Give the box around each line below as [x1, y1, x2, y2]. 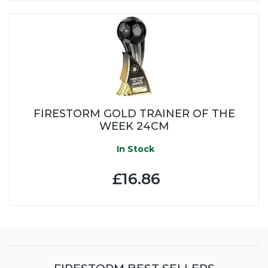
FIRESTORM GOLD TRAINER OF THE [33, 106, 235, 120]
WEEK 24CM [99, 119, 169, 133]
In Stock [114, 143, 154, 154]
